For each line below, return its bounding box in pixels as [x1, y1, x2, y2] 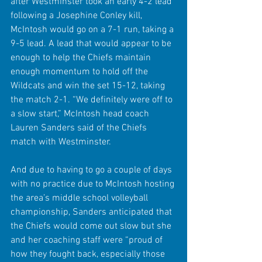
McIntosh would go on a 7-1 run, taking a [11, 23, 176, 36]
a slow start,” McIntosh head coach [11, 108, 151, 120]
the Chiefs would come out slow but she [11, 220, 174, 232]
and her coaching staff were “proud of [11, 234, 165, 246]
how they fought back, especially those [11, 248, 167, 260]
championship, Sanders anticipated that [11, 206, 174, 218]
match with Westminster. [11, 136, 111, 148]
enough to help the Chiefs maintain [11, 51, 153, 64]
